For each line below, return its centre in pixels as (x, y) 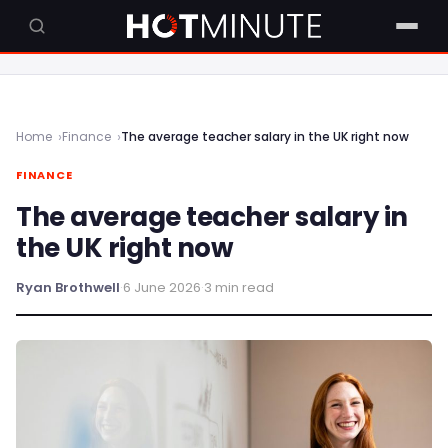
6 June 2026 (162, 287)
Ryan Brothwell (68, 287)
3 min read (239, 287)
